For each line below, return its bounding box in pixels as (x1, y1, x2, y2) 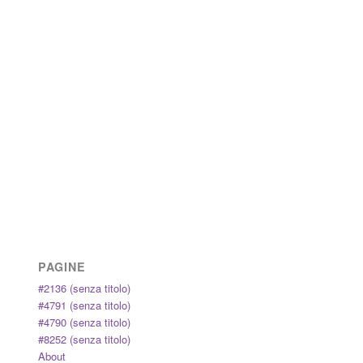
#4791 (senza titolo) (37, 297, 130, 313)
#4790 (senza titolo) (37, 314, 130, 330)
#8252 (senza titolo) (37, 331, 130, 347)
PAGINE (37, 258, 86, 275)
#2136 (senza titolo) (37, 280, 130, 296)
